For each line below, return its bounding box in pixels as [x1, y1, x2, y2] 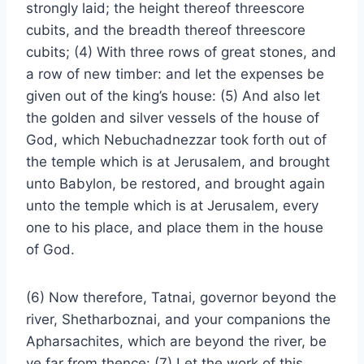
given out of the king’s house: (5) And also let [26, 88, 320, 104]
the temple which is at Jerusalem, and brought [26, 154, 330, 170]
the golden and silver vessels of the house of [26, 110, 319, 126]
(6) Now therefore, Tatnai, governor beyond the [26, 289, 336, 305]
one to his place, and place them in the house [26, 219, 323, 236]
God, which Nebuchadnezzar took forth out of [26, 132, 327, 148]
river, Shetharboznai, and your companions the [26, 311, 331, 327]
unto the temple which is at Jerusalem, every [26, 197, 318, 214]
